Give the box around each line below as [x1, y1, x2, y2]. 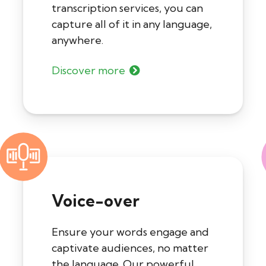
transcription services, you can [52, 1, 203, 15]
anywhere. [52, 33, 103, 47]
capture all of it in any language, [52, 17, 212, 31]
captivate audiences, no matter [52, 241, 208, 255]
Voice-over [52, 191, 140, 211]
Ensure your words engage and [52, 225, 209, 239]
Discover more [52, 64, 125, 78]
